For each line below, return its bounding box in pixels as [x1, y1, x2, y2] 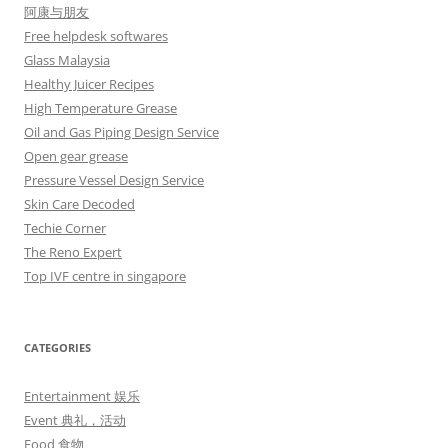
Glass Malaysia [24, 50, 110, 69]
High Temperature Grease [24, 98, 177, 117]
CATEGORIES [24, 339, 91, 355]
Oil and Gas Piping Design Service [24, 122, 219, 141]
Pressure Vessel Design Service [24, 170, 204, 189]
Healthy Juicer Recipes [24, 74, 154, 93]
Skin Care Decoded [24, 194, 135, 213]
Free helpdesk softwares [24, 26, 168, 45]
